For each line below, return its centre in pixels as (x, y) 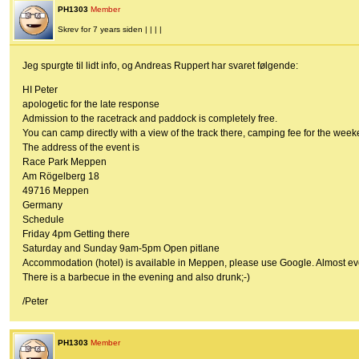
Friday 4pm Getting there (76, 234)
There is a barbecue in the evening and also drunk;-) (136, 278)
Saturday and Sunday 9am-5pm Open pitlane (121, 249)
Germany (42, 206)
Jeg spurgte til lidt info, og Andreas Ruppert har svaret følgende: (160, 66)
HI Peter (40, 90)
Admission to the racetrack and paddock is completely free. (150, 119)
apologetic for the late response (91, 105)
